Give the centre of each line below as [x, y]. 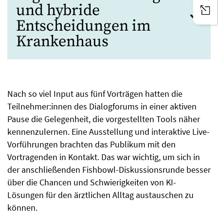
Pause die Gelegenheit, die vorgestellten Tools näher [104, 119]
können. [22, 207]
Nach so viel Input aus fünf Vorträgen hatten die [95, 93]
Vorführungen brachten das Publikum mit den [91, 144]
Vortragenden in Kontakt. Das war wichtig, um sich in [104, 157]
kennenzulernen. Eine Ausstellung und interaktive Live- [109, 131]
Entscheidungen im [83, 26]
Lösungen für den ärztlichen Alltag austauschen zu [100, 195]
